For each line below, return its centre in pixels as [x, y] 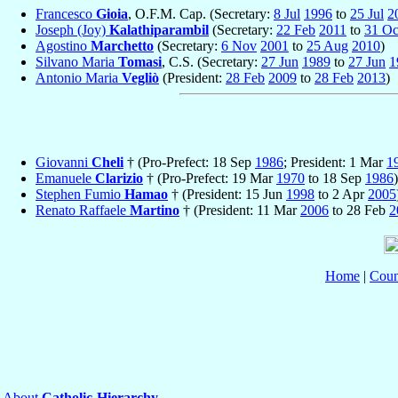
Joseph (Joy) [72, 30]
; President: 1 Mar [335, 162]
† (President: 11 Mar [240, 210]
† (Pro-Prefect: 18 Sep [189, 162]
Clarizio [119, 178]
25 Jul [367, 14]
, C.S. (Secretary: [211, 62]
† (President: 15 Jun [227, 194]
